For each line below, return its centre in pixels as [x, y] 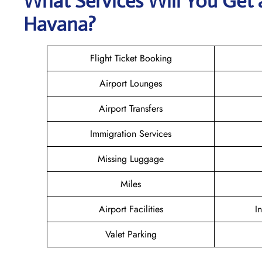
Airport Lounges [131, 83]
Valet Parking [131, 234]
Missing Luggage [131, 158]
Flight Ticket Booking [131, 58]
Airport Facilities [131, 209]
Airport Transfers [131, 108]
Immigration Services [131, 133]
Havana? [60, 24]
